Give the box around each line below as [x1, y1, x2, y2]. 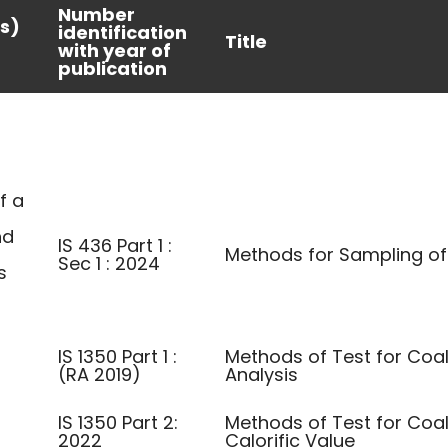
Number [58, 2, 135, 27]
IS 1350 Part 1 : [58, 344, 177, 369]
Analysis [225, 362, 298, 387]
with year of [58, 38, 171, 63]
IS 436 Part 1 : [58, 233, 172, 258]
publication [58, 56, 167, 81]
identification [58, 20, 187, 45]
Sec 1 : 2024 [58, 251, 160, 276]
